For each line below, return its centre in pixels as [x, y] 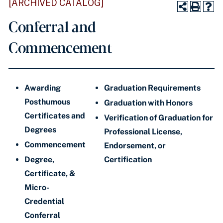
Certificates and [55, 116]
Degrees [41, 130]
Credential [44, 201]
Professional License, [143, 132]
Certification [128, 160]
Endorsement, [131, 146]
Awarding [43, 88]
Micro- [37, 187]
